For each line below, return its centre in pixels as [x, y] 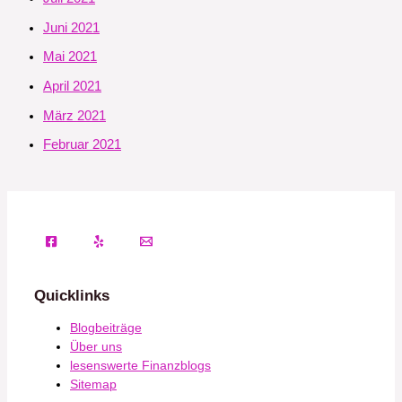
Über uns [96, 346]
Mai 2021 [70, 57]
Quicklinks [72, 296]
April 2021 [72, 87]
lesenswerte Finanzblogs [140, 365]
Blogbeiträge [106, 328]
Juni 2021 [71, 27]
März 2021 [74, 115]
